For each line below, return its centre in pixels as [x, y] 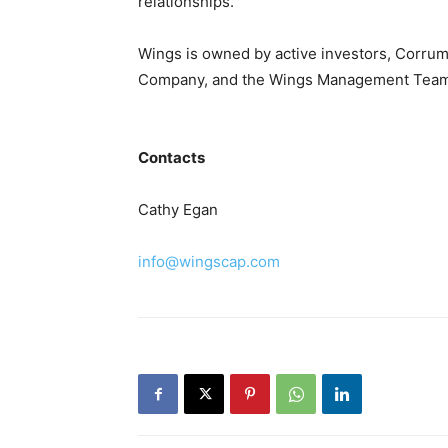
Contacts [171, 158]
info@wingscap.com [209, 262]
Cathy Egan [178, 210]
